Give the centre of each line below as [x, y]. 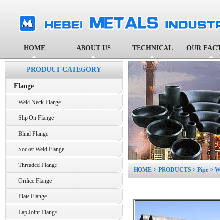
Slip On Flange [34, 118]
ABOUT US [93, 48]
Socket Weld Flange [39, 149]
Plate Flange [30, 196]
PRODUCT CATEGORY [64, 69]
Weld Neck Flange [37, 102]
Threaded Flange [35, 165]
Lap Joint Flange [35, 212]
